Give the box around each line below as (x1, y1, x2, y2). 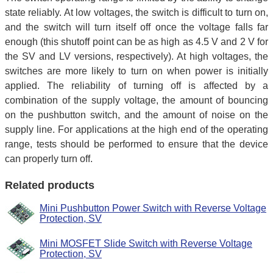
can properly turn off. (5, 153, 93, 164)
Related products (5, 179, 94, 192)
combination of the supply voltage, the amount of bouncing (5, 94, 268, 105)
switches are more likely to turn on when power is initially (5, 65, 268, 76)
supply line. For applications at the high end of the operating (5, 124, 268, 135)
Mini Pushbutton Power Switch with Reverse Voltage (40, 202, 266, 213)
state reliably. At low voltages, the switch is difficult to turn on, (5, 7, 268, 18)
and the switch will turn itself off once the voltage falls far (5, 21, 268, 32)
